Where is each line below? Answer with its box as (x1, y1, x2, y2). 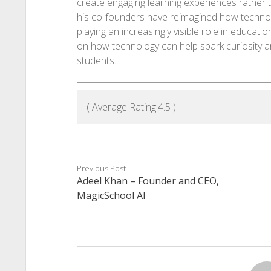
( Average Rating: (86, 100, 158, 114)
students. (76, 54, 116, 67)
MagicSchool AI (76, 189, 146, 203)
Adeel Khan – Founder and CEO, (76, 174, 219, 188)
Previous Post (76, 163, 126, 174)
